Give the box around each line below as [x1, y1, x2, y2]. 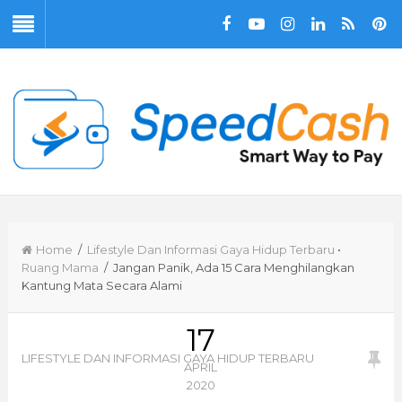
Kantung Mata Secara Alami [21, 277, 182, 293]
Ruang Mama [21, 259, 99, 275]
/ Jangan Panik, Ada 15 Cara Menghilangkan [98, 259, 354, 275]
